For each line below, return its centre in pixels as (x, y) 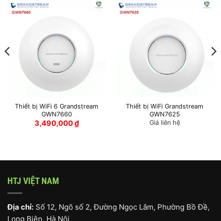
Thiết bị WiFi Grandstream (165, 106)
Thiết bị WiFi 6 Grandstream (56, 106)
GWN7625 (165, 114)
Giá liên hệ (165, 123)
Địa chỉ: (20, 207)
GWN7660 (56, 114)
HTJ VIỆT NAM (33, 181)
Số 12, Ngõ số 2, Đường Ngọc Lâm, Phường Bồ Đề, (122, 207)
